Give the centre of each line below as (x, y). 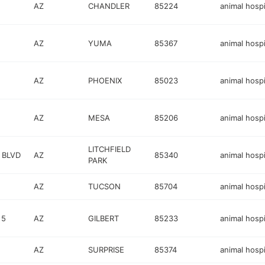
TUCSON (105, 186)
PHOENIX (105, 80)
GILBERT (104, 218)
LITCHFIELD (110, 149)
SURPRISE (106, 250)
